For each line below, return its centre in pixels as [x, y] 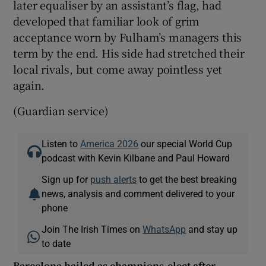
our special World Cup [186, 143]
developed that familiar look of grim [107, 20]
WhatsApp [164, 229]
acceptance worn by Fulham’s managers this [128, 37]
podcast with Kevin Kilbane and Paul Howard [136, 158]
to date [56, 243]
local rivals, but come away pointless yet [118, 69]
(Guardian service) [61, 110]
